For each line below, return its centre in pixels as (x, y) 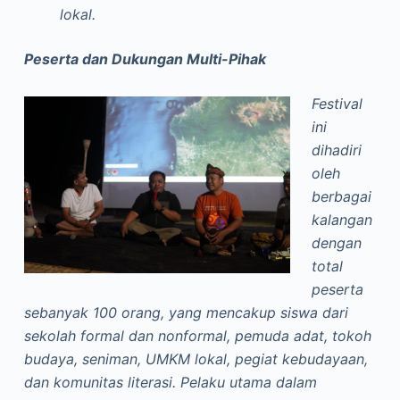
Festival (337, 104)
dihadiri (336, 150)
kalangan (342, 220)
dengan (336, 243)
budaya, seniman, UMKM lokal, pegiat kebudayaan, (196, 359)
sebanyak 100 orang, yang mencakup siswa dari (186, 312)
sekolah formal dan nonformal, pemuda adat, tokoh (197, 336)
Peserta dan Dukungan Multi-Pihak (145, 59)
